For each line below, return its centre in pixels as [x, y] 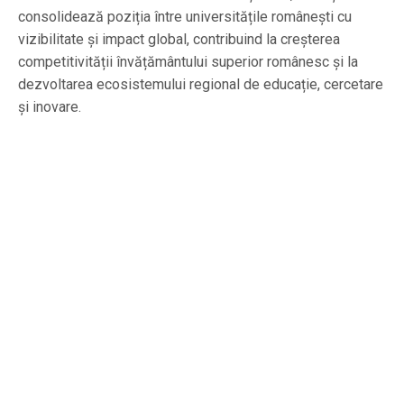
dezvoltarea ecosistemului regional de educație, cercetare [201, 84]
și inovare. [50, 106]
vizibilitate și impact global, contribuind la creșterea [179, 39]
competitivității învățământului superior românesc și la [188, 61]
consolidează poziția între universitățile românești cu [185, 16]
